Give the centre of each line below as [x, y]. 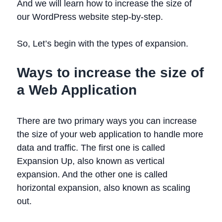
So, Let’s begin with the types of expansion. [103, 44]
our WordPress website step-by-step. [90, 17]
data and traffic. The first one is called [91, 148]
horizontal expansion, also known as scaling [104, 188]
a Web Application [77, 90]
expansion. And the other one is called [92, 174]
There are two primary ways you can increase [107, 121]
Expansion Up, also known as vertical [91, 161]
